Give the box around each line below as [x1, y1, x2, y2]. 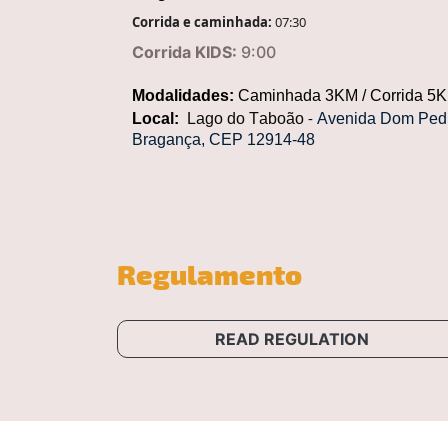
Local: [132, 109, 179, 127]
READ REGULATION [215, 329, 369, 350]
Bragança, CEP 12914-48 [132, 130, 315, 148]
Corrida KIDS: [132, 41, 237, 62]
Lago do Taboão [187, 109, 308, 127]
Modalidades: [132, 86, 234, 104]
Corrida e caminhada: [132, 12, 275, 31]
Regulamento [117, 255, 302, 290]
